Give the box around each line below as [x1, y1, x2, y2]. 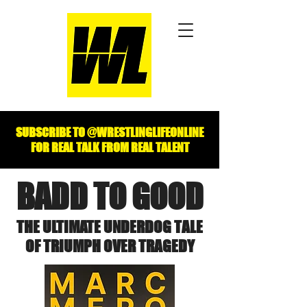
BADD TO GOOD [16, 177, 204, 217]
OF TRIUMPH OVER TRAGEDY [25, 236, 195, 256]
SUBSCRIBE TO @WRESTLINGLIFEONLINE [16, 125, 204, 140]
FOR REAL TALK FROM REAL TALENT [30, 140, 189, 155]
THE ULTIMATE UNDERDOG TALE [16, 217, 203, 236]
